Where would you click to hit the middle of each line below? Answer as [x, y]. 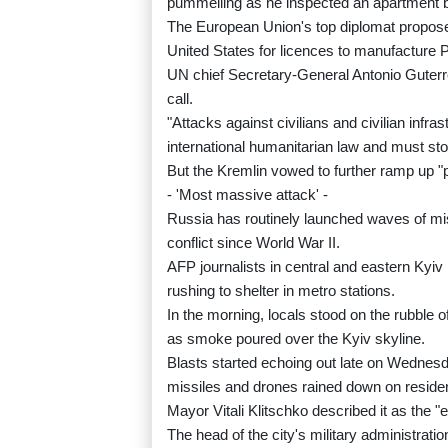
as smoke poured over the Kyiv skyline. [296, 339]
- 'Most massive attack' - [247, 195]
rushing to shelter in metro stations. [281, 291]
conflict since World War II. [253, 243]
